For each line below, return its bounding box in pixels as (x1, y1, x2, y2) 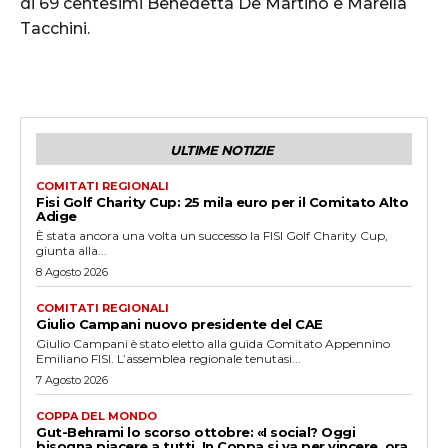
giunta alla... (36, 242, 107, 258)
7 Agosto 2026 (36, 372, 108, 387)
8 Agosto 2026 (36, 264, 108, 279)
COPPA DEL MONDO (36, 408, 157, 423)
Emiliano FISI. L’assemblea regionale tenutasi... (36, 350, 301, 366)
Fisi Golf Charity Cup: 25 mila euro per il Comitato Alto (36, 193, 408, 210)
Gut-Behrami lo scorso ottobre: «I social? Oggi (36, 423, 355, 440)
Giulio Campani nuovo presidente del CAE (36, 315, 323, 332)
